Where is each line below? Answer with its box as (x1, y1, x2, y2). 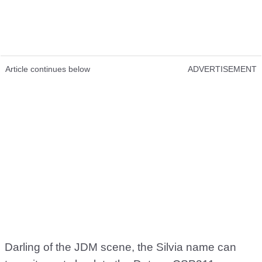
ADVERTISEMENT (188, 64, 257, 74)
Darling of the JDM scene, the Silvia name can (5, 241, 236, 254)
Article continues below (5, 64, 90, 74)
